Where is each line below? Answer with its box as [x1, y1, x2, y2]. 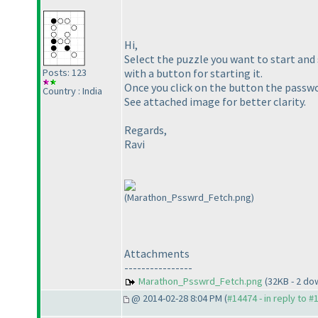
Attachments [124, 246, 190, 261]
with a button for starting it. [124, 65, 263, 80]
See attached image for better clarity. [124, 94, 306, 109]
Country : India [43, 84, 102, 98]
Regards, [124, 122, 167, 137]
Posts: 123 [43, 66, 87, 79]
